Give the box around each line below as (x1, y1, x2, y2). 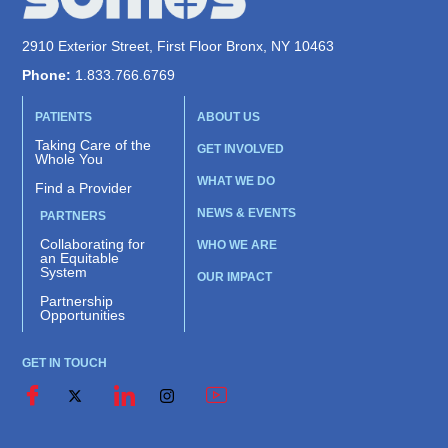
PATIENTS (35, 110, 93, 125)
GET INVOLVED (196, 142, 284, 157)
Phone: (22, 66, 72, 83)
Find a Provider (35, 180, 133, 197)
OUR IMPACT (196, 270, 272, 285)
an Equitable (40, 250, 120, 267)
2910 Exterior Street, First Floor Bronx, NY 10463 (22, 38, 335, 55)
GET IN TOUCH (22, 356, 108, 371)
